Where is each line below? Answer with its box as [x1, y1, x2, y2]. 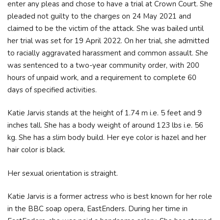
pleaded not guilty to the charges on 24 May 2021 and [7, 11, 191, 21]
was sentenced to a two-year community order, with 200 [7, 60, 199, 70]
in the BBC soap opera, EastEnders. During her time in [7, 204, 188, 214]
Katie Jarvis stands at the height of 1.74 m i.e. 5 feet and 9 [7, 108, 202, 118]
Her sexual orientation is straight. [7, 168, 118, 178]
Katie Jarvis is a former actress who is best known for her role [7, 192, 212, 201]
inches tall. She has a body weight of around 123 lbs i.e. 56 [7, 120, 203, 130]
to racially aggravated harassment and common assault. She [7, 48, 208, 58]
